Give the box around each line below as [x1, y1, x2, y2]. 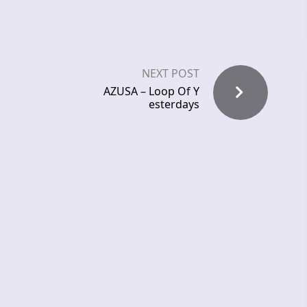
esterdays [149, 97, 199, 112]
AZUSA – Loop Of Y [103, 84, 199, 99]
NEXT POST [142, 66, 199, 82]
